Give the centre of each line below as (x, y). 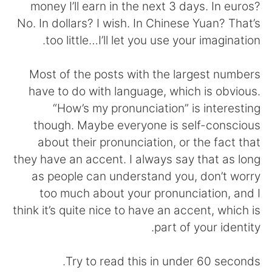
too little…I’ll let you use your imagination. (153, 40)
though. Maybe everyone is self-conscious (147, 125)
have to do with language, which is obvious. (144, 91)
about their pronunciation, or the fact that (149, 142)
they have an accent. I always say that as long (137, 159)
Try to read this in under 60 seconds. (163, 261)
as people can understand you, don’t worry (146, 176)
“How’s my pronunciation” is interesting (156, 108)
